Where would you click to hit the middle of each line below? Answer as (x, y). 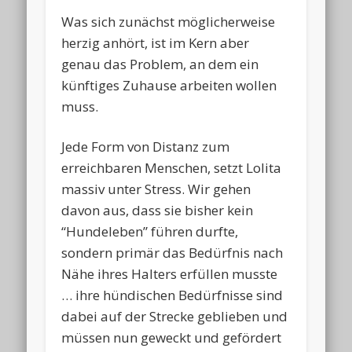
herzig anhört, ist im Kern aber (156, 42)
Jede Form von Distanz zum (146, 146)
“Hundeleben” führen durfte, (150, 231)
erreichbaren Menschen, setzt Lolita (172, 167)
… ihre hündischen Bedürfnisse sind (172, 295)
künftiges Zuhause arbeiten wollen (169, 85)
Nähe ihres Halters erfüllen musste (170, 273)
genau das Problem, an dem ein (160, 64)
